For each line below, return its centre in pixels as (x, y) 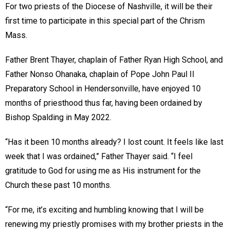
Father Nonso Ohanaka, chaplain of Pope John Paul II (100, 74)
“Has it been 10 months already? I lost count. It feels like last (114, 142)
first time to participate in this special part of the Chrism (105, 21)
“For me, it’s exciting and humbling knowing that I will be (104, 209)
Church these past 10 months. (58, 185)
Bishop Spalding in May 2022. (58, 117)
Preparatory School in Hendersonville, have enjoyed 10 (103, 88)
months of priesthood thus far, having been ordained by (104, 103)
